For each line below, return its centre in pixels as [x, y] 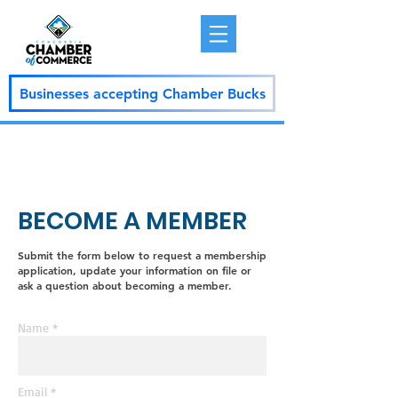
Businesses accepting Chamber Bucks [142, 93]
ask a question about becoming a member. [125, 285]
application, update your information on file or [135, 270]
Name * [38, 327]
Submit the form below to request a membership [142, 255]
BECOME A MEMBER [132, 221]
